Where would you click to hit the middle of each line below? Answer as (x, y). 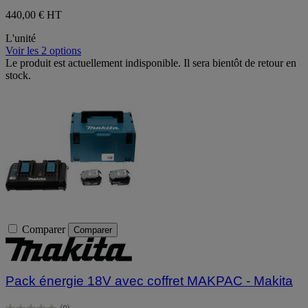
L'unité (21, 38)
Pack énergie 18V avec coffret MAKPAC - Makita (149, 281)
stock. (18, 75)
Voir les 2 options (43, 50)
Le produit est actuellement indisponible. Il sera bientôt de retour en (151, 63)
